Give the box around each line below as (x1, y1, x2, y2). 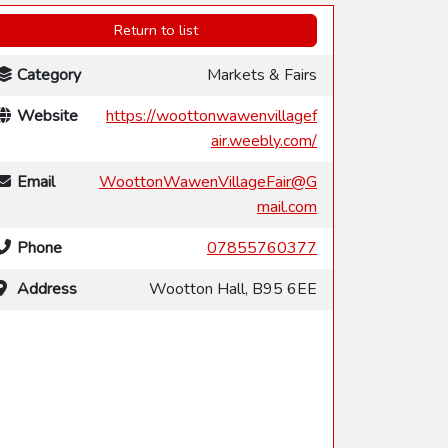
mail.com (257, 195, 317, 218)
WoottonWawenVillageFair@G (99, 170, 317, 193)
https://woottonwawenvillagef (106, 104, 317, 127)
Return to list (114, 19, 198, 40)
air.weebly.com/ (211, 129, 317, 152)
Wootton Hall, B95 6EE (149, 277, 317, 300)
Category (17, 63, 81, 86)
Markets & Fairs (207, 63, 317, 86)
